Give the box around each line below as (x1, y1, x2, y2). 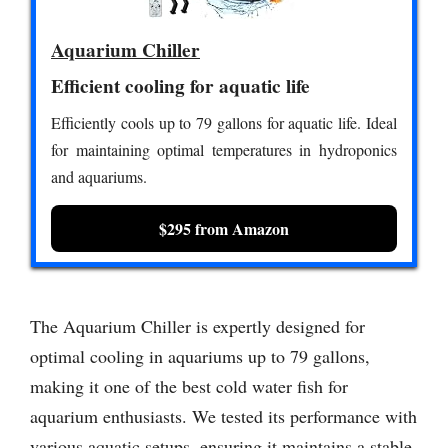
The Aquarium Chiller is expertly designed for (30, 314, 365, 339)
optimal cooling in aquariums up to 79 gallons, (30, 344, 370, 369)
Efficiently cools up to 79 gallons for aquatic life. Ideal (51, 112, 397, 134)
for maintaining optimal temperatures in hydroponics (51, 139, 397, 161)
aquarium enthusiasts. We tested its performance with (30, 404, 417, 429)
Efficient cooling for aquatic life (51, 72, 310, 101)
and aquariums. (51, 166, 147, 188)
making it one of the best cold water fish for (30, 374, 348, 399)
